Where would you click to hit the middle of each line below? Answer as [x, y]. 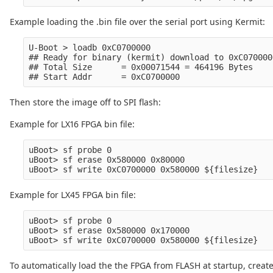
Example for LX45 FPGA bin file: [73, 195]
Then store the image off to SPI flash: [85, 102]
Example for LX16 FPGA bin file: [72, 124]
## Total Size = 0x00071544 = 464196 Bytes [141, 67]
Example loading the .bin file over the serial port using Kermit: [137, 22]
